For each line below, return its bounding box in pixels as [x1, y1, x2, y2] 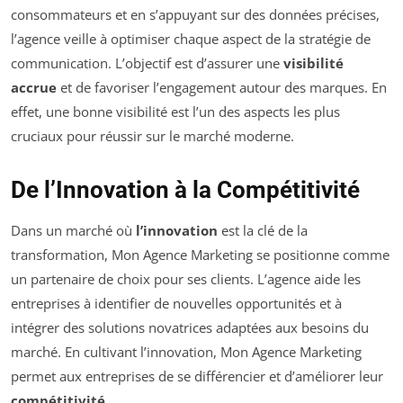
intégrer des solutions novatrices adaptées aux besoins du [11, 318, 369, 336]
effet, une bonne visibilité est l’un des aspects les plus [11, 102, 340, 121]
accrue [11, 77, 57, 96]
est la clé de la [218, 220, 308, 239]
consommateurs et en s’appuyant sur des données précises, [11, 4, 380, 23]
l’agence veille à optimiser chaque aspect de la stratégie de [11, 29, 371, 48]
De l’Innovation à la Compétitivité [11, 175, 360, 203]
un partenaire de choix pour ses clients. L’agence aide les [11, 269, 361, 288]
